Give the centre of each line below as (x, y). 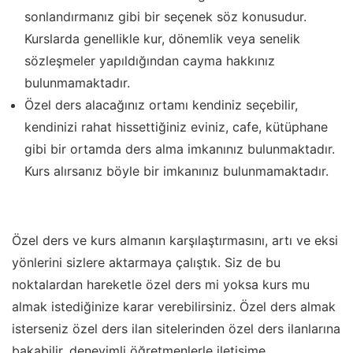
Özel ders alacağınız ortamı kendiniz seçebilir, (161, 104)
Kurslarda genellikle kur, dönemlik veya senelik (162, 38)
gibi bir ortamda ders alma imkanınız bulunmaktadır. (180, 149)
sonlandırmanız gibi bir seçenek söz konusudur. (165, 16)
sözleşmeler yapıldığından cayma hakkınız (150, 60)
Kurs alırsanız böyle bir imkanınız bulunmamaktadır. (176, 171)
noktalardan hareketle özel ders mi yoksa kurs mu (161, 284)
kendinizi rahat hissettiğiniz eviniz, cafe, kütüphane (176, 126)
